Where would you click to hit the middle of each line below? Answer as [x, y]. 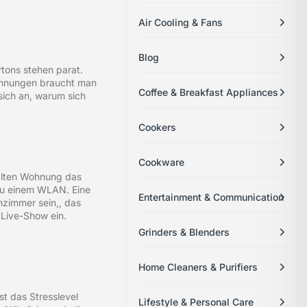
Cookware [162, 162]
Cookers [158, 127]
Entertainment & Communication [211, 197]
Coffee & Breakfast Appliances [209, 93]
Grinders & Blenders [184, 232]
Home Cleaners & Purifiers [198, 267]
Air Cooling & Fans [181, 23]
